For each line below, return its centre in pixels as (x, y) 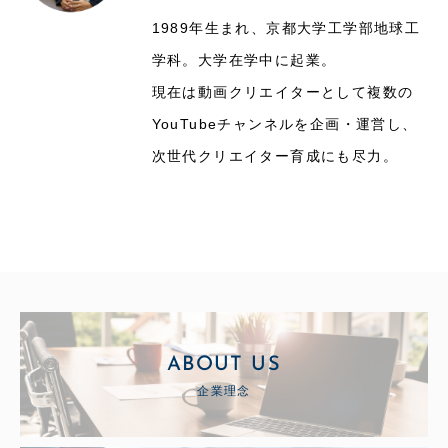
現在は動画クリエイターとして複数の (282, 92)
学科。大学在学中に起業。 (244, 60)
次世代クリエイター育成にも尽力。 (274, 156)
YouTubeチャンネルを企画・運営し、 (284, 124)
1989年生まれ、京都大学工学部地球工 (286, 28)
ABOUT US (224, 364)
